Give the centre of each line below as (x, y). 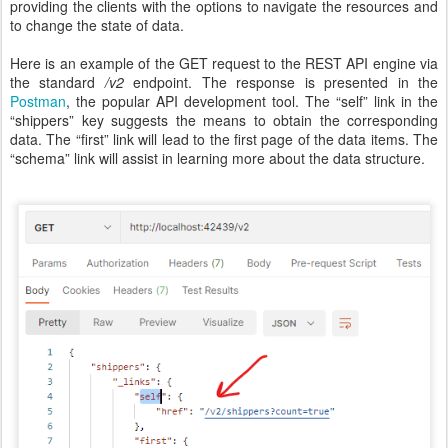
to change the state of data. (99, 25)
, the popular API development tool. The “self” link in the (252, 101)
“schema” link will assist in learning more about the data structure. (217, 158)
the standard (57, 82)
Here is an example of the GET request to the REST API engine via (224, 63)
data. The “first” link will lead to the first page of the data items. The (224, 139)
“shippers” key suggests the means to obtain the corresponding (224, 120)
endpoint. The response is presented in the (281, 82)
